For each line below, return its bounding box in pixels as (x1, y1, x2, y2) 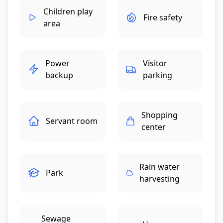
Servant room (46, 115, 98, 126)
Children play (43, 5, 93, 17)
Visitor (142, 57, 167, 69)
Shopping (141, 109, 178, 120)
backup (45, 69, 74, 81)
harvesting (139, 173, 180, 184)
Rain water (139, 161, 180, 172)
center (141, 121, 166, 132)
